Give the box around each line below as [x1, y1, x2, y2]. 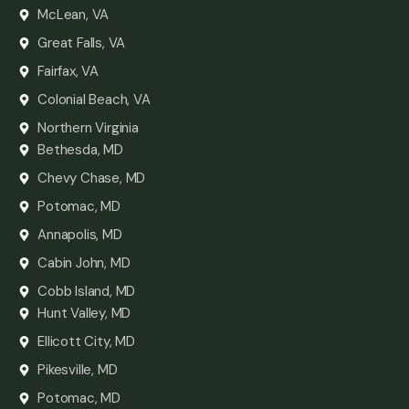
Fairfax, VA [37, 62, 100, 81]
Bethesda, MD [37, 141, 123, 160]
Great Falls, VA [37, 34, 126, 53]
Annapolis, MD [37, 225, 122, 245]
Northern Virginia [37, 119, 139, 138]
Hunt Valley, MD [37, 304, 131, 323]
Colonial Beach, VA [37, 90, 151, 110]
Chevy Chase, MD [37, 169, 146, 188]
